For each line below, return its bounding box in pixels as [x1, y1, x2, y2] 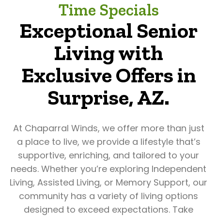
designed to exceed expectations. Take [24, 203, 193, 216]
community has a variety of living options [19, 190, 198, 202]
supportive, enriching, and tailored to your [18, 149, 199, 161]
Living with [54, 40, 163, 65]
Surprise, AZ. [47, 84, 170, 110]
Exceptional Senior [19, 17, 198, 43]
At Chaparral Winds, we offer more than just [13, 122, 204, 134]
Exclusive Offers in [21, 62, 196, 88]
